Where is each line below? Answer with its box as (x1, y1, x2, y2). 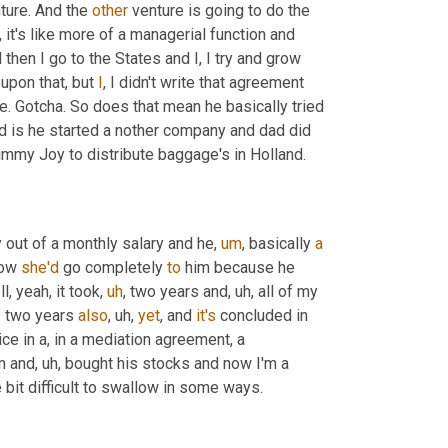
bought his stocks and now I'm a (61, 353, 289, 373)
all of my (254, 281, 318, 301)
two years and (126, 281, 228, 301)
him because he (181, 257, 295, 277)
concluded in (216, 305, 308, 325)
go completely (59, 257, 167, 277)
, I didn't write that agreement (103, 72, 304, 92)
